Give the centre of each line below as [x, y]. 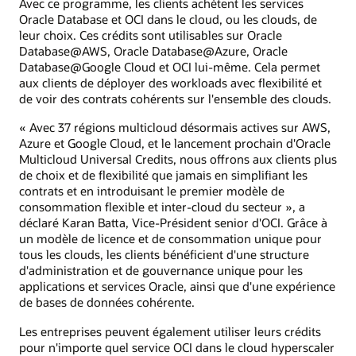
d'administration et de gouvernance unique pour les [161, 271]
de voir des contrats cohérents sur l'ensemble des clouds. [175, 99]
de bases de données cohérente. [107, 302]
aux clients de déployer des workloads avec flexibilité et [170, 83]
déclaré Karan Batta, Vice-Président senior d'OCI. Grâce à [173, 223]
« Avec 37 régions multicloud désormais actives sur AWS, [175, 128]
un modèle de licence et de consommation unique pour [170, 239]
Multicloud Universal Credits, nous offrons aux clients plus [178, 159]
